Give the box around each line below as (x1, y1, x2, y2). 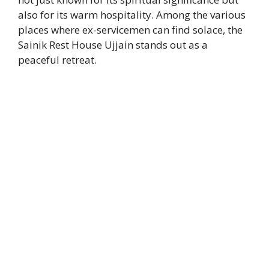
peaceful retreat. (18, 52, 97, 67)
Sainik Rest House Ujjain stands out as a (18, 37, 208, 52)
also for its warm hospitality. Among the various (18, 7, 246, 22)
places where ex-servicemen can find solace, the (18, 22, 243, 37)
